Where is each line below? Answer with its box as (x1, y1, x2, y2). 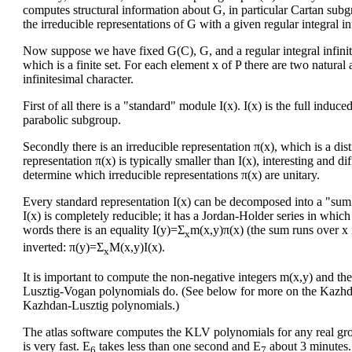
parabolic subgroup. (23, 112, 121, 126)
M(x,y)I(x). (109, 240, 165, 255)
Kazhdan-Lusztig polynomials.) (23, 299, 179, 313)
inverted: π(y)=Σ (23, 240, 104, 255)
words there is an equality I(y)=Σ (23, 222, 185, 236)
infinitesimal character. (23, 71, 134, 86)
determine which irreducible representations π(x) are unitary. (23, 167, 320, 181)
